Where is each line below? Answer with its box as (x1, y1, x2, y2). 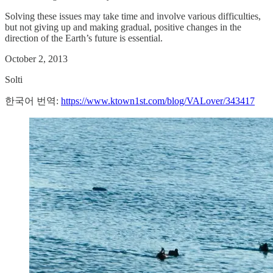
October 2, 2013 (5, 53, 68, 64)
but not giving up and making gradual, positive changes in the (5, 21, 241, 32)
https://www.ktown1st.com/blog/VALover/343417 (61, 95, 255, 106)
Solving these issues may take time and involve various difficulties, (5, 10, 261, 21)
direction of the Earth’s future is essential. (5, 32, 163, 43)
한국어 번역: (5, 95, 61, 106)
